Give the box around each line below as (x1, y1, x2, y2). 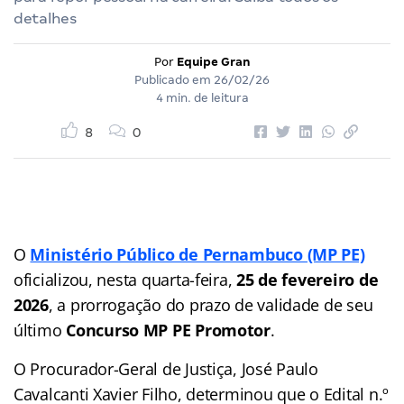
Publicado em (134, 72, 214, 87)
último (14, 318, 67, 341)
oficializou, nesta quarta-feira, (14, 268, 237, 290)
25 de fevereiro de (236, 268, 379, 290)
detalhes (14, 9, 77, 27)
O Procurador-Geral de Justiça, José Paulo (14, 357, 318, 380)
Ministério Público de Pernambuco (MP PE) (30, 243, 365, 265)
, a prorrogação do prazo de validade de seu (48, 293, 373, 316)
